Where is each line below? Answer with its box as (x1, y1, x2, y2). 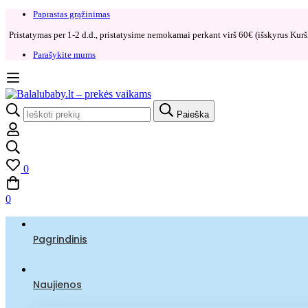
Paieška (177, 109, 209, 120)
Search (5, 99, 34, 111)
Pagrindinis (33, 232, 87, 246)
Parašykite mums (33, 49, 96, 60)
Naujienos (33, 277, 82, 291)
